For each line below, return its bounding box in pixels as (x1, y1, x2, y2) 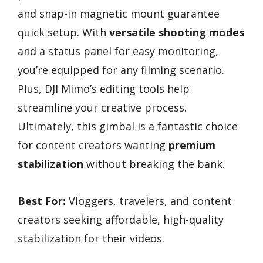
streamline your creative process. (18, 100, 187, 115)
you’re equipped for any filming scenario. (18, 63, 224, 77)
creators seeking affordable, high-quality (18, 212, 224, 227)
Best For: (18, 193, 66, 208)
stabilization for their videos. (18, 231, 164, 245)
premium (168, 138, 215, 153)
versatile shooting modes (109, 25, 244, 40)
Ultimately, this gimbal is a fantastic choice (18, 119, 238, 134)
